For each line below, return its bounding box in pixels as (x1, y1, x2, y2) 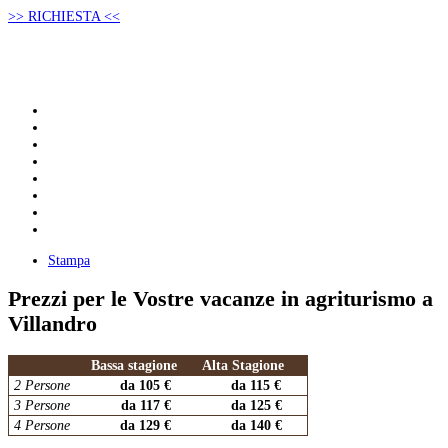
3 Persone (10, 397, 70, 414)
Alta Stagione (202, 357, 284, 374)
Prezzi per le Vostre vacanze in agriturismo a (8, 287, 433, 312)
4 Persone (10, 417, 70, 434)
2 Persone (10, 377, 70, 394)
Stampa (48, 252, 90, 269)
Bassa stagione (87, 357, 177, 374)
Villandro (8, 312, 97, 337)
